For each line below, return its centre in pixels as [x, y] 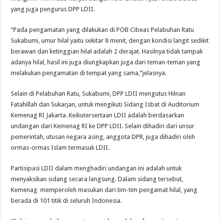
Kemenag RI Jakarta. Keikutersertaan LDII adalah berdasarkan [98, 115]
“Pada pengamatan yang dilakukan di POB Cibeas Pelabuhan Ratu [103, 29]
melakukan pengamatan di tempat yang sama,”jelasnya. [89, 73]
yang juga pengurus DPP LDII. [53, 9]
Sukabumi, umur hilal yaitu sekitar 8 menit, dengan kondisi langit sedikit [110, 40]
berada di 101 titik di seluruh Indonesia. [67, 200]
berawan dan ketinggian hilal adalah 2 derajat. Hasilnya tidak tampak [107, 51]
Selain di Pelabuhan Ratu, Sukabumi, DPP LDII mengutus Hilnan [98, 93]
